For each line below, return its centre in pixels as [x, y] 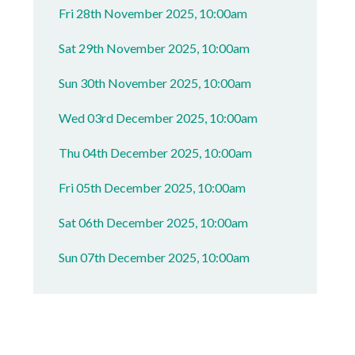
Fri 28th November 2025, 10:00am [153, 13]
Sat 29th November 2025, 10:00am [155, 48]
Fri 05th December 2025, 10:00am [153, 187]
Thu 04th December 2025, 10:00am [156, 153]
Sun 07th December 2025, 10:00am [155, 257]
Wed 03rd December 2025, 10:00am [158, 118]
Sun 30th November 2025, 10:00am [155, 83]
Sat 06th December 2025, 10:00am [154, 222]
